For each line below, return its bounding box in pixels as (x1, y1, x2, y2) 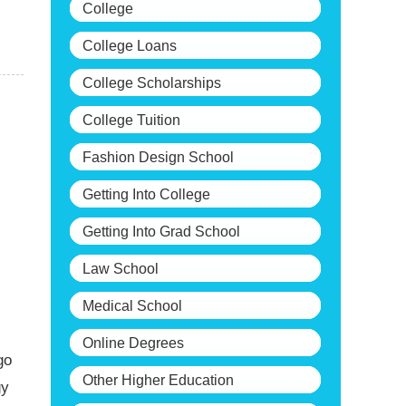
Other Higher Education (82, 372, 234, 388)
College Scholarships (82, 75, 221, 91)
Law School (82, 261, 159, 276)
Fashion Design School (82, 150, 234, 165)
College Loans (82, 38, 177, 53)
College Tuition (82, 112, 180, 128)
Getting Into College (82, 187, 210, 202)
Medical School (82, 298, 182, 314)
